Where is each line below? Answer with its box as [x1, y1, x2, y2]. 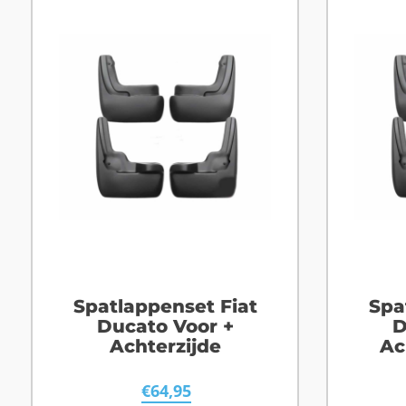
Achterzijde [109, 334, 221, 357]
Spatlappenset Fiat [72, 295, 257, 317]
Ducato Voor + [96, 314, 234, 337]
